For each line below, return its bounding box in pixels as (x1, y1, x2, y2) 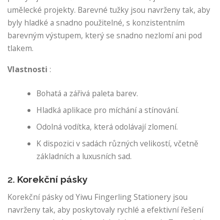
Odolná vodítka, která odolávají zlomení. (36, 121, 178, 133)
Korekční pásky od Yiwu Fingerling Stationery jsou (7, 192, 188, 202)
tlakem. (7, 42, 33, 54)
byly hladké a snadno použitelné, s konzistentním (7, 17, 185, 28)
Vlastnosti (7, 63, 48, 75)
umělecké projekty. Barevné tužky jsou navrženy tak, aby (7, 4, 210, 15)
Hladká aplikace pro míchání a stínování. (36, 105, 179, 116)
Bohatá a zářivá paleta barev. (36, 88, 138, 99)
